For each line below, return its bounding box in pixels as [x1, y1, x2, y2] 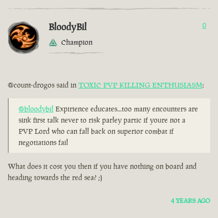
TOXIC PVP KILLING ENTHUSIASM [78, 80, 202, 90]
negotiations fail [18, 138, 68, 147]
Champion [61, 37, 92, 47]
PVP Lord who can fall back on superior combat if [18, 127, 174, 136]
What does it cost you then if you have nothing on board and [8, 162, 197, 171]
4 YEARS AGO [171, 197, 210, 205]
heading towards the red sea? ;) [8, 173, 102, 182]
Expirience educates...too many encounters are [54, 104, 198, 114]
